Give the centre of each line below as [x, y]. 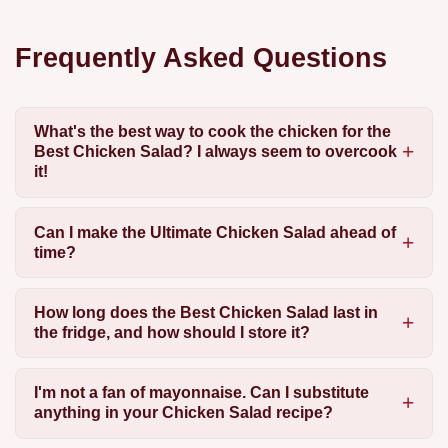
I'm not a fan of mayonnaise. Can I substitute [201, 393]
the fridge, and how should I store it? [171, 332]
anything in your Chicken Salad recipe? [183, 413]
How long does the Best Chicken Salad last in [205, 312]
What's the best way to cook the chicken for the [212, 132]
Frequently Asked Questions [201, 57]
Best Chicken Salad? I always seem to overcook [215, 152]
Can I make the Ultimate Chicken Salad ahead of [214, 232]
